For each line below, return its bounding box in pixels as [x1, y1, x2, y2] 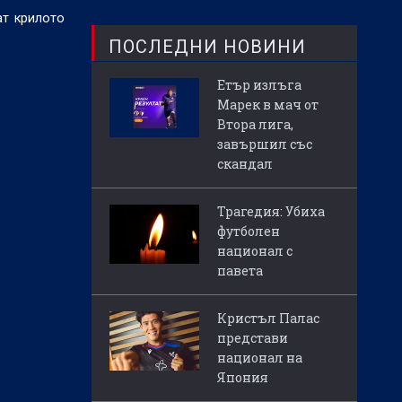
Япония [217, 369, 268, 387]
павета [217, 262, 263, 280]
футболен [217, 223, 280, 240]
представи [217, 329, 288, 347]
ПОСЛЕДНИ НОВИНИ [109, 36, 306, 58]
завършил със [217, 135, 312, 153]
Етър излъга [217, 76, 301, 94]
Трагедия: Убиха [217, 203, 325, 221]
